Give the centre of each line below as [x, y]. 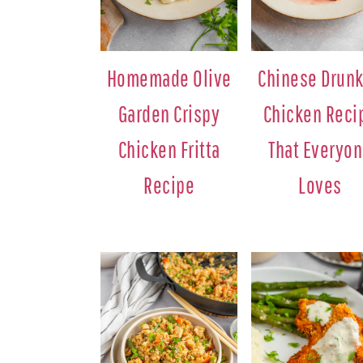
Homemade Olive [169, 78]
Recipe [169, 185]
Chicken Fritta [169, 149]
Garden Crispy [169, 113]
